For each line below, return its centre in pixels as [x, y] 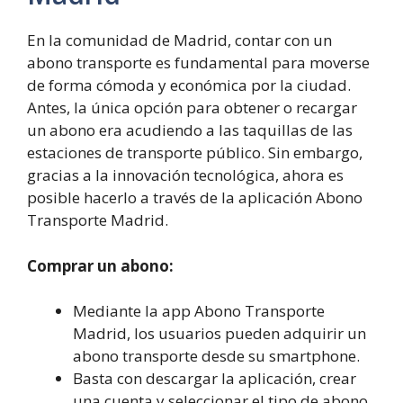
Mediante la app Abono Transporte [199, 311]
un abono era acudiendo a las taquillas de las [190, 130]
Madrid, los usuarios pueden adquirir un [219, 333]
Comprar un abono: [100, 265]
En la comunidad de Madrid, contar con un [179, 40]
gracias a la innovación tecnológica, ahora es [185, 175]
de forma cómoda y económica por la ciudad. [189, 85]
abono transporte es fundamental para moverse [198, 63]
